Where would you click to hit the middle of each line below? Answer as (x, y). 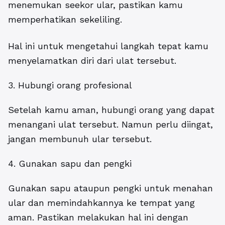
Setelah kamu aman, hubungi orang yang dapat (111, 110)
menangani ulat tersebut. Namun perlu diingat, (110, 125)
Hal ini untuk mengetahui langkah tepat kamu (108, 46)
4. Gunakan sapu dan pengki (70, 164)
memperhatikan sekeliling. (65, 20)
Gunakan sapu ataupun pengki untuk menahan (110, 188)
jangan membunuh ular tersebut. (80, 139)
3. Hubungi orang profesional (70, 85)
